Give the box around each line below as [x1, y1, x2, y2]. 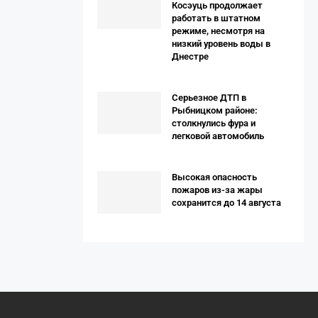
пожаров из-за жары [172, 185, 263, 195]
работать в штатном [172, 13, 261, 23]
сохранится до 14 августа [172, 197, 281, 208]
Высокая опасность [172, 172, 257, 182]
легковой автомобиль [172, 131, 264, 141]
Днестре [172, 51, 209, 62]
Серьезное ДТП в [172, 92, 246, 103]
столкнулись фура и [172, 118, 256, 128]
